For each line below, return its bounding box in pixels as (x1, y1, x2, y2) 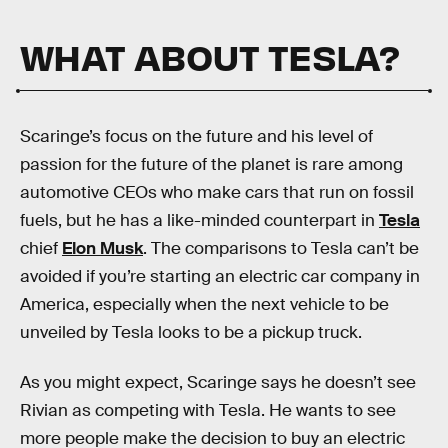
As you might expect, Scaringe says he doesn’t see (20, 371, 416, 393)
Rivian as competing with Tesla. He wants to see (20, 399, 396, 421)
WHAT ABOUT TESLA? (20, 33, 400, 80)
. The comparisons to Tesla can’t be (143, 238, 419, 260)
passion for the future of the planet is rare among (20, 154, 403, 176)
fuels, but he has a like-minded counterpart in (20, 210, 379, 232)
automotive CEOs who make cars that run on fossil (20, 182, 414, 204)
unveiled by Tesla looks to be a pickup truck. (20, 322, 362, 344)
